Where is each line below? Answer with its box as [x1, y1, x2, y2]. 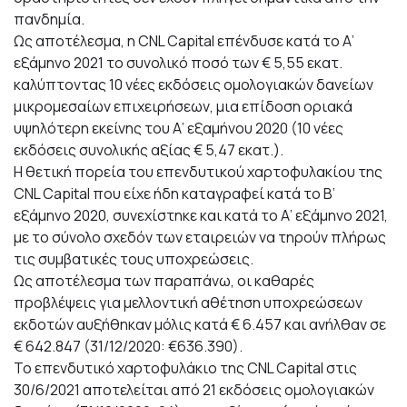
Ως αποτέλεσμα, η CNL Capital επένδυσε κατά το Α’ [14, 31, 354, 51]
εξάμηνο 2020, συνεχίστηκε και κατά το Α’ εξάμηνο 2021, [14, 205, 388, 225]
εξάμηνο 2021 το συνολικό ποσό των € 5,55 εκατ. [14, 53, 342, 73]
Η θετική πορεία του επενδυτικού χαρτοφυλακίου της [14, 162, 382, 182]
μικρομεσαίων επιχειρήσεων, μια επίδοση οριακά [14, 96, 352, 116]
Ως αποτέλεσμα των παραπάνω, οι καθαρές [14, 271, 314, 291]
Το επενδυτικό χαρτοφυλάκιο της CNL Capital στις [14, 358, 357, 378]
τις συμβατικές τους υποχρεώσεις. [14, 249, 253, 269]
